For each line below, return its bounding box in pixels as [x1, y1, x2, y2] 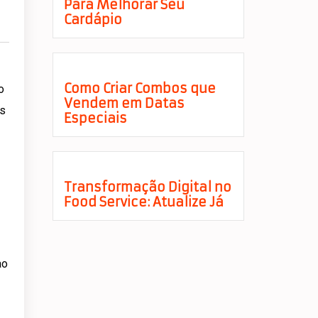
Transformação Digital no [63, 179, 231, 195]
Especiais [63, 110, 127, 126]
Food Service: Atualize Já [63, 194, 224, 210]
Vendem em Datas [63, 95, 185, 111]
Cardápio [63, 11, 122, 28]
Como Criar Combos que [63, 80, 216, 97]
